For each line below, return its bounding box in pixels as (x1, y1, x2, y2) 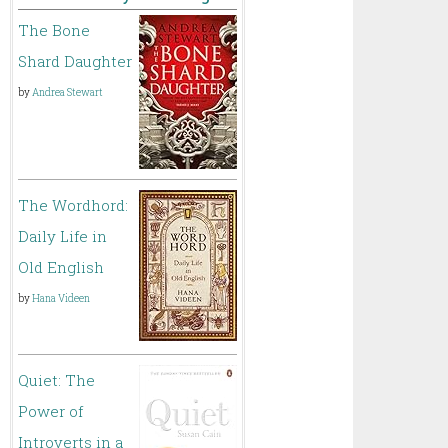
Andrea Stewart (32, 86, 104, 99)
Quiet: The (18, 370, 96, 390)
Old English (18, 257, 105, 277)
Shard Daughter (18, 51, 133, 71)
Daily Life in (18, 226, 108, 246)
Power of (18, 401, 84, 421)
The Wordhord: (18, 195, 129, 215)
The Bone (18, 20, 91, 40)
